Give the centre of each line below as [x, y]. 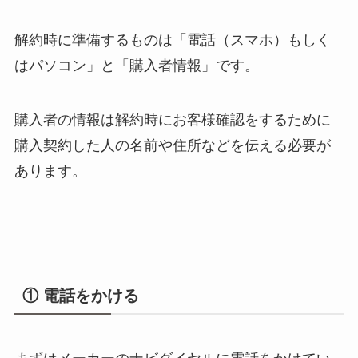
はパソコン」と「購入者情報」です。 [136, 66]
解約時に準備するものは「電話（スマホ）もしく [172, 40]
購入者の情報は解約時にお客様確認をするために [172, 120]
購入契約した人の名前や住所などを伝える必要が [172, 146]
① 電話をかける [80, 296]
